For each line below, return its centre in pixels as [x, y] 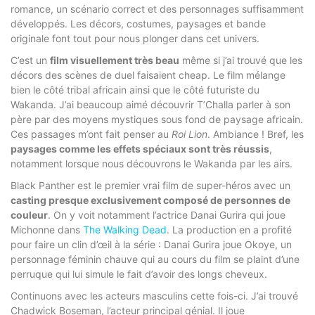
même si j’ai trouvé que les [241, 60]
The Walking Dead [125, 229]
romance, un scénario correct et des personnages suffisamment [157, 8]
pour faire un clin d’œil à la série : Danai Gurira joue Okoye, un [151, 244]
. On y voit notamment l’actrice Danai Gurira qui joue [167, 214]
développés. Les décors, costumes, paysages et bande [138, 23]
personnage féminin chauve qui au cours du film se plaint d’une [155, 259]
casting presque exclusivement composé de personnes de [150, 200]
